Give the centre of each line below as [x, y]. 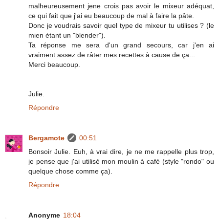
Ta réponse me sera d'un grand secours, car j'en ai [121, 45]
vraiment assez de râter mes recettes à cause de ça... [112, 55]
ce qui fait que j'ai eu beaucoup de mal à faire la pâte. [111, 15]
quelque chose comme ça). [70, 171]
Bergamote [46, 138]
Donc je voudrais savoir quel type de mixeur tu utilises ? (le [121, 25]
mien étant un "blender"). [67, 35]
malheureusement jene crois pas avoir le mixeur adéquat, [121, 6]
